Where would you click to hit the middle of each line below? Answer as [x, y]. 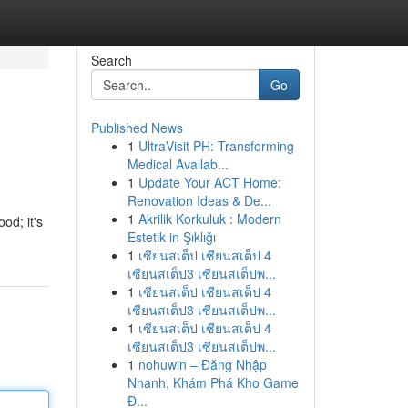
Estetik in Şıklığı [171, 237]
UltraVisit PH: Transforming [216, 146]
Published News [137, 127]
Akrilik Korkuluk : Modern [209, 219]
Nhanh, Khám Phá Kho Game [213, 382]
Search [111, 60]
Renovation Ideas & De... [199, 200]
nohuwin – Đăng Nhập [202, 364]
